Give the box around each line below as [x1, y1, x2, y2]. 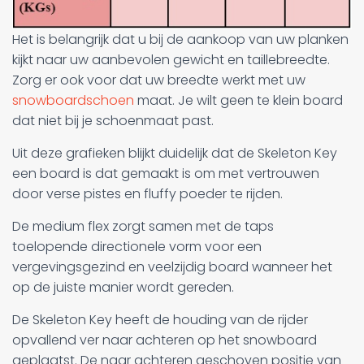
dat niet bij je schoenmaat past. [12, 110, 214, 130]
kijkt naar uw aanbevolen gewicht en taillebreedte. [12, 50, 330, 69]
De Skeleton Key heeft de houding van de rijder [12, 310, 308, 329]
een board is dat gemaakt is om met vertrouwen [12, 163, 319, 183]
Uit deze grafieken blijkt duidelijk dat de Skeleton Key [12, 143, 337, 162]
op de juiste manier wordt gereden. [12, 277, 234, 297]
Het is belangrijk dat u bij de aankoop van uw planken [12, 29, 349, 49]
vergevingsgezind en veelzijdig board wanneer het [12, 257, 332, 276]
